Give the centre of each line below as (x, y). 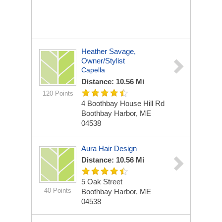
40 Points (58, 191)
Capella (93, 70)
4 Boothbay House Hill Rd (123, 103)
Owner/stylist (103, 61)
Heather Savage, (109, 51)
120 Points (58, 93)
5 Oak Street (102, 182)
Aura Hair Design (109, 148)
